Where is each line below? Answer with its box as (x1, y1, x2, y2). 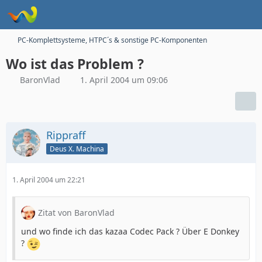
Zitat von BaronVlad (38, 207, 115, 218)
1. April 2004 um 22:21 (12, 175, 85, 185)
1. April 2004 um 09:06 (80, 74, 168, 85)
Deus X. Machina (50, 143, 104, 154)
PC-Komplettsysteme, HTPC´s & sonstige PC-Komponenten (18, 35, 207, 45)
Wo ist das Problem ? (6, 54, 144, 73)
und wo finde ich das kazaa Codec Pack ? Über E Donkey (21, 226, 239, 237)
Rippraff (46, 128, 85, 142)
